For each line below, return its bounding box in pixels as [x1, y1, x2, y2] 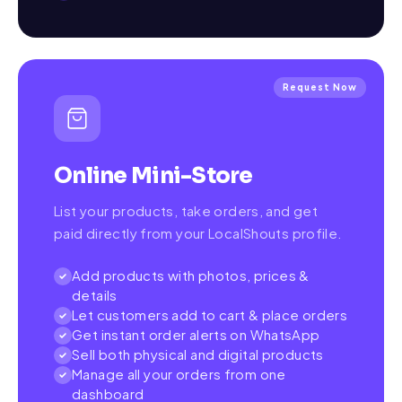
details [72, 286, 118, 303]
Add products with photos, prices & [72, 267, 310, 284]
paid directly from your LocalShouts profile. [54, 224, 343, 241]
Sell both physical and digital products [72, 345, 324, 363]
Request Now [283, 82, 357, 92]
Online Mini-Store [54, 162, 253, 189]
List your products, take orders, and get [54, 202, 318, 219]
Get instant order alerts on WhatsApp [72, 326, 320, 343]
